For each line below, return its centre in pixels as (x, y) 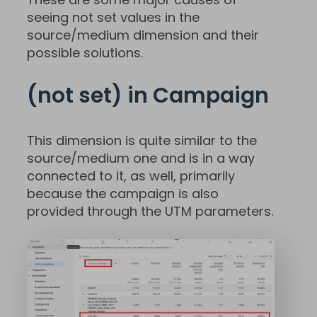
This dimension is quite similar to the (142, 141)
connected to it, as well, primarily (131, 176)
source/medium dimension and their (143, 35)
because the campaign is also (123, 194)
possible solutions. (87, 53)
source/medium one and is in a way (141, 158)
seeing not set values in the (113, 18)
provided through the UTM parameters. (150, 212)
